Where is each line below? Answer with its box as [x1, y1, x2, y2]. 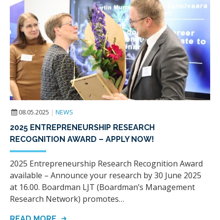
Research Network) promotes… [10, 193, 124, 205]
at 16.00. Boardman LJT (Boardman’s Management [10, 182, 195, 193]
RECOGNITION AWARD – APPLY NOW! [10, 135, 154, 144]
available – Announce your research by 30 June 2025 [10, 170, 201, 181]
